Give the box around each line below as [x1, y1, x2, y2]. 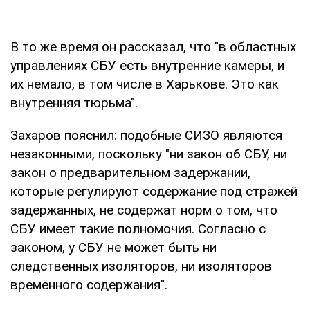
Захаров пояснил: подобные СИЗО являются [10, 127, 282, 143]
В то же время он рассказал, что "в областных [10, 38, 296, 55]
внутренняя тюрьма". [10, 94, 138, 111]
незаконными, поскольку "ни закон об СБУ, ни [10, 145, 287, 162]
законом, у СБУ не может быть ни [10, 239, 217, 255]
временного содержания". [10, 276, 167, 293]
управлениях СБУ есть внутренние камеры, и [10, 57, 284, 73]
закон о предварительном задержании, [10, 164, 250, 181]
